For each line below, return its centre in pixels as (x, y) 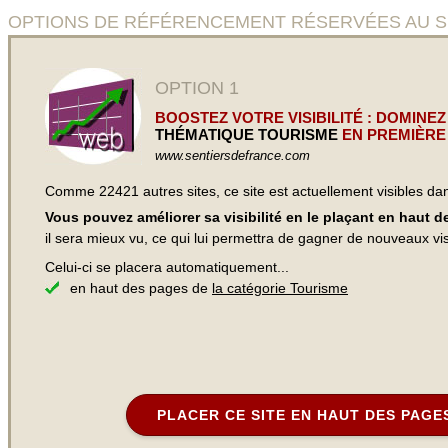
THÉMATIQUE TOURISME (246, 134)
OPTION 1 (197, 88)
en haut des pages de (141, 288)
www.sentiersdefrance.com (232, 155)
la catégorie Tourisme (280, 288)
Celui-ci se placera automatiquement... (167, 267)
